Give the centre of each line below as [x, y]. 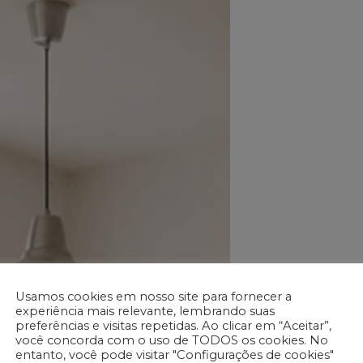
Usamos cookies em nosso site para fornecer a [154, 296]
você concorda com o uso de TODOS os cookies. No [172, 340]
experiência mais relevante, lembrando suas [145, 311]
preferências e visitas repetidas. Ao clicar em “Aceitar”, [173, 325]
